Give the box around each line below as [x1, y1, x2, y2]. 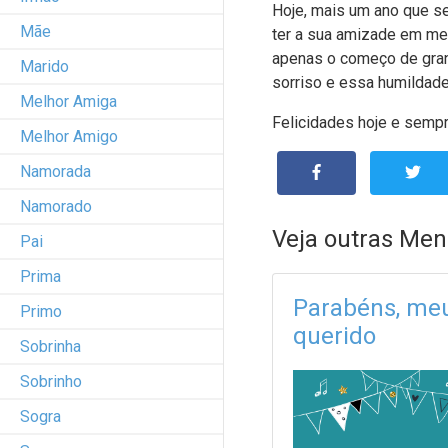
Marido [20, 56, 69, 76]
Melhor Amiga [20, 91, 117, 111]
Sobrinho [20, 371, 82, 391]
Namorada [20, 161, 91, 181]
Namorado [20, 196, 92, 216]
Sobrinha [20, 336, 81, 356]
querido [293, 322, 376, 350]
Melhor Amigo [20, 126, 118, 146]
